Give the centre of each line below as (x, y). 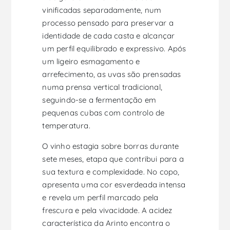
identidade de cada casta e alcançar (109, 35)
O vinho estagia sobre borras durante (111, 146)
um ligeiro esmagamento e (91, 61)
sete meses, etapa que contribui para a (113, 159)
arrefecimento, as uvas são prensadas (112, 74)
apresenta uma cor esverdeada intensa (114, 184)
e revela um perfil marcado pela (100, 197)
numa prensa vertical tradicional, (102, 87)
